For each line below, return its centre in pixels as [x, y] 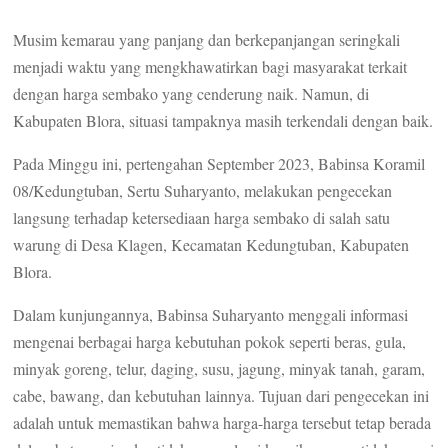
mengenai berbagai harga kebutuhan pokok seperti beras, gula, [210, 342]
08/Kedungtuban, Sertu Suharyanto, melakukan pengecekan [203, 191]
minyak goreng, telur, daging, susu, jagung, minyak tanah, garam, [219, 369]
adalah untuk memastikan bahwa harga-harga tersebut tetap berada [222, 423]
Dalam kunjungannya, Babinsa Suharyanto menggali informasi [211, 315]
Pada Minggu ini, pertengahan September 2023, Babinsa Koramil [219, 164]
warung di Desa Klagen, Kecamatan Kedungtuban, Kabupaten [211, 245]
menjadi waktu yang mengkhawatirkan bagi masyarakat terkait [210, 67]
